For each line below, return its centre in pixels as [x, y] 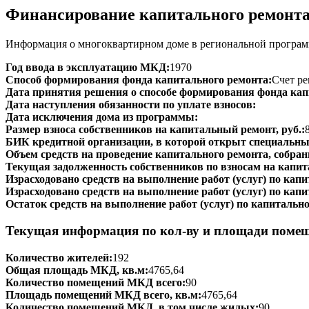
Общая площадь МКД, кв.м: [77, 270]
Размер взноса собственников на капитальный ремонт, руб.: [155, 130]
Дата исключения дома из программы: [102, 117]
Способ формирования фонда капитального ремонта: [139, 80]
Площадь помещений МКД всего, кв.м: [103, 295]
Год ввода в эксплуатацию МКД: [88, 68]
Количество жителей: [59, 257]
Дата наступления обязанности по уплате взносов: [131, 105]
